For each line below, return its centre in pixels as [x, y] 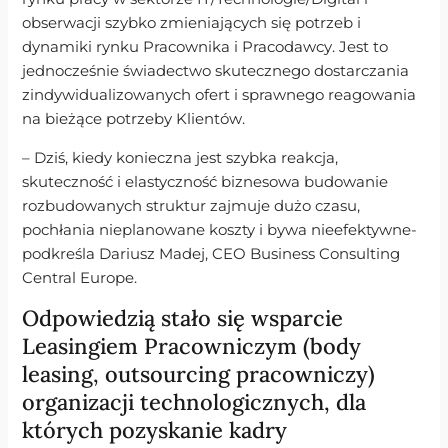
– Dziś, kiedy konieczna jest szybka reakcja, [180, 157]
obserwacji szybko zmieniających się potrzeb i [192, 23]
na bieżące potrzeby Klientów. [134, 119]
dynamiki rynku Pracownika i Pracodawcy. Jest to [205, 47]
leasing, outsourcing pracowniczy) [199, 374]
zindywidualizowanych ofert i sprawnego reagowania [219, 95]
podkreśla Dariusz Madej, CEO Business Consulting [211, 253]
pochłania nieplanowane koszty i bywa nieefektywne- [220, 229]
